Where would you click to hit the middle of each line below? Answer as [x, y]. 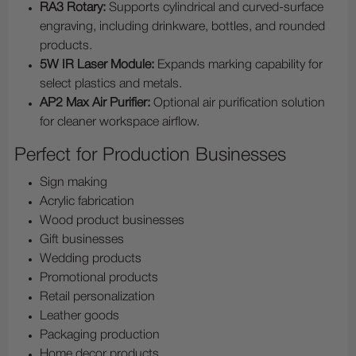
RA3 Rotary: [73, 8]
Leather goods [79, 317]
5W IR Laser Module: [97, 66]
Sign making [74, 183]
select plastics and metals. [111, 85]
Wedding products [91, 259]
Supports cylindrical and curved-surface [215, 8]
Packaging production [100, 336]
